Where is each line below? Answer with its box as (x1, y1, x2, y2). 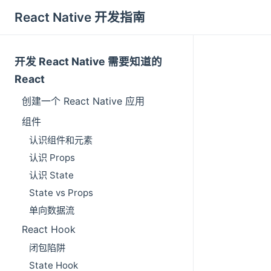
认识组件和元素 (29, 134, 93, 146)
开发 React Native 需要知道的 (15, 55, 162, 68)
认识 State (29, 169, 74, 181)
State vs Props (29, 187, 93, 199)
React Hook (22, 223, 76, 235)
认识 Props (29, 152, 75, 164)
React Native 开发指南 (15, 10, 145, 25)
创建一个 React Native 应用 (22, 95, 145, 108)
